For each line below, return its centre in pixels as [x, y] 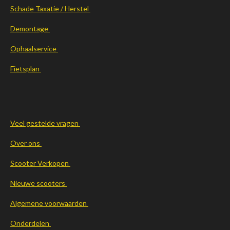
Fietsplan [26, 68]
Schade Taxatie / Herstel [50, 8]
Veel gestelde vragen [45, 123]
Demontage [30, 28]
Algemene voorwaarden [49, 203]
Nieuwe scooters [39, 183]
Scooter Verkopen [40, 163]
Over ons [26, 143]
